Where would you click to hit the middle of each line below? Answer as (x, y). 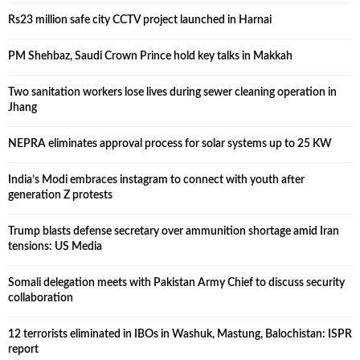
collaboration (41, 298)
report (23, 350)
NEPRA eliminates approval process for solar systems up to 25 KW (170, 144)
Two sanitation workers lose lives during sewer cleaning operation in (172, 92)
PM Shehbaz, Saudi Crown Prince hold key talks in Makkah (150, 56)
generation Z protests (60, 195)
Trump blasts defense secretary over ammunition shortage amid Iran (174, 231)
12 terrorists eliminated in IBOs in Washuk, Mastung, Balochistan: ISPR (180, 334)
